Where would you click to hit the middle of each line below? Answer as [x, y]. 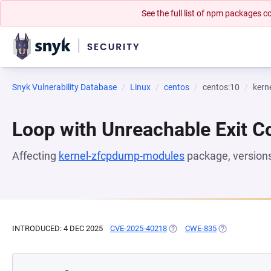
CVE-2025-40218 [139, 228]
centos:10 [221, 87]
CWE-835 [201, 228]
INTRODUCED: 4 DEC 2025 [57, 228]
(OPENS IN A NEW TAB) [208, 228]
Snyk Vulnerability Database [64, 87]
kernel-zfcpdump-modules [122, 156]
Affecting [35, 156]
